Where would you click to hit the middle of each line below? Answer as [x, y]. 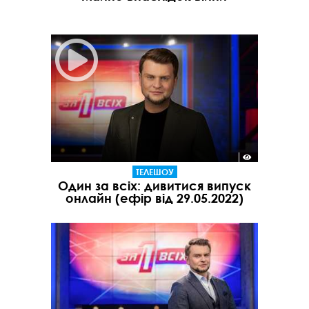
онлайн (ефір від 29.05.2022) [154, 198]
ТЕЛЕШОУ [154, 172]
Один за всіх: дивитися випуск [154, 186]
